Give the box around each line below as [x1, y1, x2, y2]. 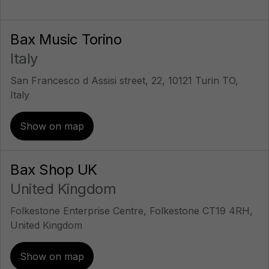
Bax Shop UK [10, 161, 97, 178]
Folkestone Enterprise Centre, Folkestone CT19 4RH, [10, 205, 253, 217]
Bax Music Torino [10, 31, 121, 48]
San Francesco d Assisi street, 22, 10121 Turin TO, [10, 74, 238, 86]
